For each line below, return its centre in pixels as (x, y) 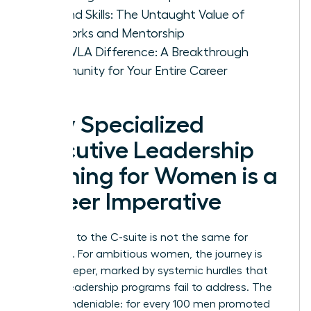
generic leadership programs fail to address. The (149, 287)
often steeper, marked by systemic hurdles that (147, 270)
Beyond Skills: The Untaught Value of (142, 14)
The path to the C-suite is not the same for (137, 237)
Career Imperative (124, 202)
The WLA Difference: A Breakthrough (144, 52)
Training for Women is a (152, 176)
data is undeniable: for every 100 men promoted (148, 304)
